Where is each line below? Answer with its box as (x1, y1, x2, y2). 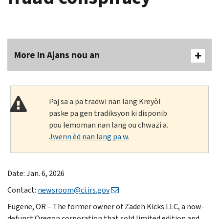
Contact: (7, 184, 38, 195)
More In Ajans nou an (14, 48, 100, 61)
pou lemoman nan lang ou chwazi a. (49, 119, 169, 130)
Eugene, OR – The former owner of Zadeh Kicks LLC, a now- (7, 201, 204, 212)
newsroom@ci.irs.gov (38, 184, 109, 195)
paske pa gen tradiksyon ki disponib (49, 108, 168, 118)
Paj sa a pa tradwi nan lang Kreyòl (49, 96, 161, 107)
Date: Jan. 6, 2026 (7, 168, 65, 178)
